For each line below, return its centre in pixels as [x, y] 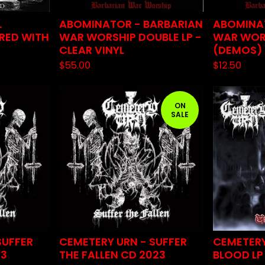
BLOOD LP [238, 255]
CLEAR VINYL [92, 50]
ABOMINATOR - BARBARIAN [131, 24]
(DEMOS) [238, 50]
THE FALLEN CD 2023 [112, 255]
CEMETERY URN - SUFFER [123, 242]
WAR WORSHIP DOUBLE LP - [130, 37]
